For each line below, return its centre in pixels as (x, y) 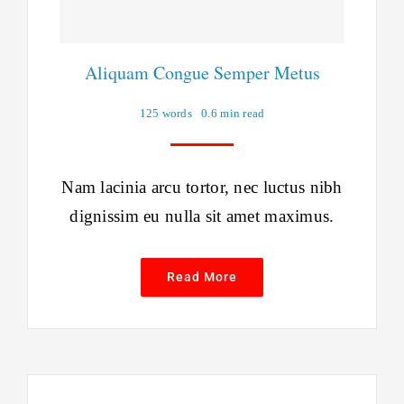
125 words (166, 114)
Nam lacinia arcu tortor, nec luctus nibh (202, 188)
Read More (202, 277)
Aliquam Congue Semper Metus (202, 73)
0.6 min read (233, 114)
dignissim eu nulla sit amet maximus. (202, 216)
